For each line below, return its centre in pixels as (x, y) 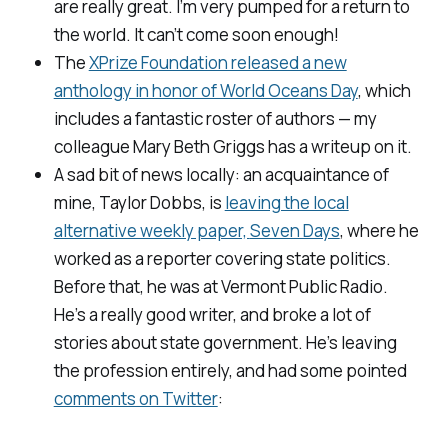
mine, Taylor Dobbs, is (139, 203)
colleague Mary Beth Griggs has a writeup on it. (232, 147)
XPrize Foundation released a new (217, 63)
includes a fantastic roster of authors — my (215, 119)
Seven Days (294, 231)
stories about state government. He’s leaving (225, 343)
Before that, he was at (137, 287)
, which (384, 91)
